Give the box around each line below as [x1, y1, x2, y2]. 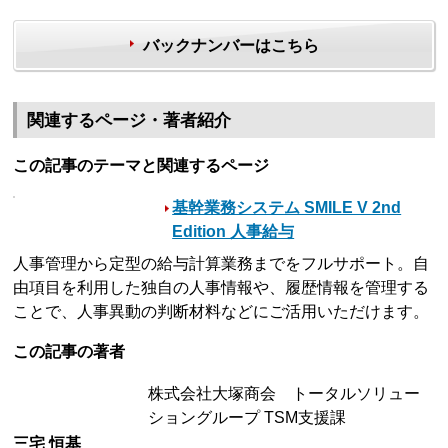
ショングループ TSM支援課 [148, 408, 347, 426]
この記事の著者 [13, 342, 126, 360]
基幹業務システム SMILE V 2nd [172, 198, 402, 216]
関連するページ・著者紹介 [27, 110, 232, 130]
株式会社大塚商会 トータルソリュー [148, 384, 421, 402]
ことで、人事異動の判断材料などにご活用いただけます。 [13, 302, 430, 320]
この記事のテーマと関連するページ [13, 156, 270, 174]
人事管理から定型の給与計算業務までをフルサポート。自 [13, 254, 430, 272]
